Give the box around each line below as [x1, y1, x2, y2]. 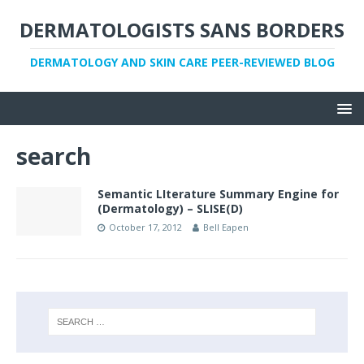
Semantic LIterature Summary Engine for [97, 186, 339, 201]
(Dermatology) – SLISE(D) [97, 201, 243, 216]
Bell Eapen [203, 221, 249, 233]
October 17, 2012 [109, 221, 182, 233]
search [16, 141, 91, 171]
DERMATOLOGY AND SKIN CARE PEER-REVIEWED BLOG [29, 54, 335, 70]
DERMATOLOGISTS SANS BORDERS [19, 16, 344, 43]
